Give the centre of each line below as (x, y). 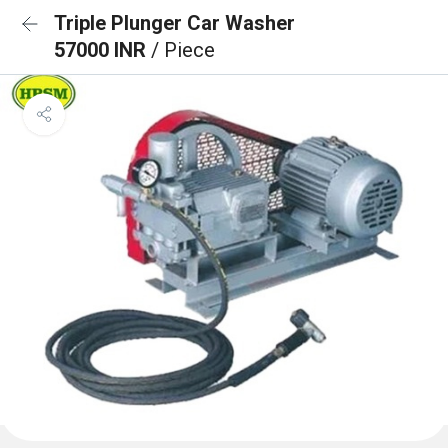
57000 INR (102, 50)
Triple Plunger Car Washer (174, 23)
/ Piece (183, 50)
